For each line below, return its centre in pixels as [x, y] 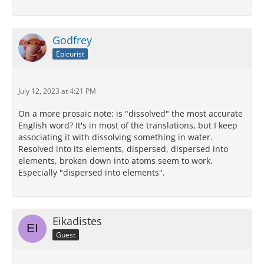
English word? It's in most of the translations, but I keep [128, 125]
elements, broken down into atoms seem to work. [115, 161]
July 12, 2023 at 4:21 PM [57, 91]
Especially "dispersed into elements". [92, 172]
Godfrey [72, 40]
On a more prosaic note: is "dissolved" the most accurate [131, 113]
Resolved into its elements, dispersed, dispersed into [123, 149]
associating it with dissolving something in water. [115, 137]
